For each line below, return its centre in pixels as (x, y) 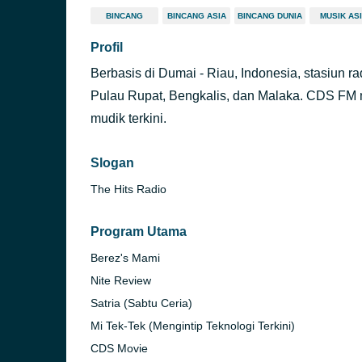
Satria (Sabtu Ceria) (141, 303)
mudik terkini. (128, 118)
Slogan (112, 162)
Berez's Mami (125, 257)
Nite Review (121, 280)
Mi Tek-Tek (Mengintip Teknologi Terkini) (193, 325)
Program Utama (139, 231)
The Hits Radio (128, 189)
